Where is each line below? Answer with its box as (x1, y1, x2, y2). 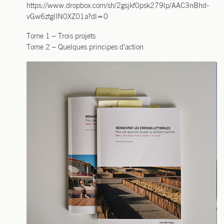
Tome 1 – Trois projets (26, 32, 96, 40)
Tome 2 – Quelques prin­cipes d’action (26, 43, 144, 51)
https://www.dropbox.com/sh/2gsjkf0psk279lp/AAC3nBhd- (26, 2, 209, 9)
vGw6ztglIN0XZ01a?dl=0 (26, 13, 108, 20)
